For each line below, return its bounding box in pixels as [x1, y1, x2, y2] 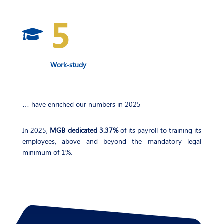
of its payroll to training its [118, 125, 202, 135]
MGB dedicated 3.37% [50, 125, 118, 135]
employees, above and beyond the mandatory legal [22, 136, 202, 146]
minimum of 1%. [22, 147, 72, 157]
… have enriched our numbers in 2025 [22, 99, 141, 109]
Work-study [50, 59, 86, 69]
